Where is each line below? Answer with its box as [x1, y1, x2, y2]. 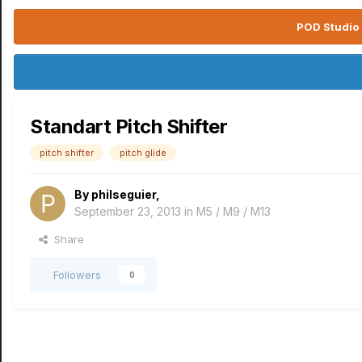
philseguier [91, 187, 156, 201]
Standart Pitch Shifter [30, 115, 228, 138]
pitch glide [120, 147, 166, 158]
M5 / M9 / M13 [196, 204, 271, 218]
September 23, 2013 [74, 204, 181, 218]
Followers [53, 268, 101, 281]
